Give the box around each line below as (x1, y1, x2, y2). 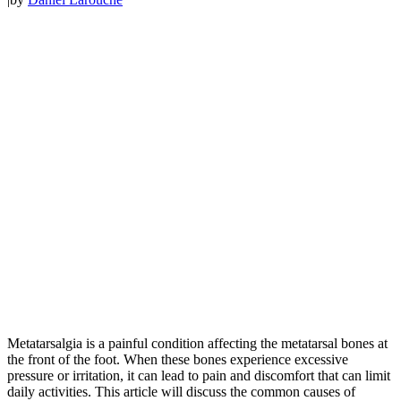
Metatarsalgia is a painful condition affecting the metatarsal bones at (7, 336, 388, 352)
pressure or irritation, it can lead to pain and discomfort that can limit (7, 368, 390, 384)
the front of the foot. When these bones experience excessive (7, 352, 348, 368)
